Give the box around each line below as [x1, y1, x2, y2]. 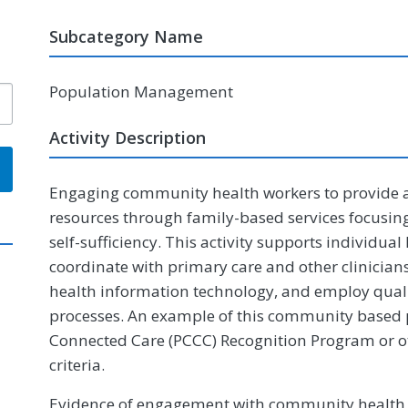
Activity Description [49, 127, 206, 148]
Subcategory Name [49, 25, 203, 47]
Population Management [49, 81, 233, 102]
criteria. [49, 354, 105, 375]
